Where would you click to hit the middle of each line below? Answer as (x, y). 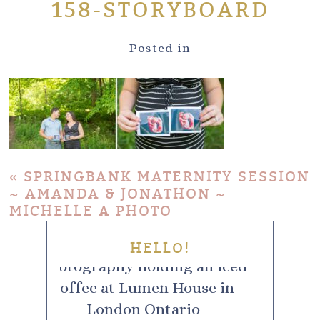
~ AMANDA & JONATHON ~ (118, 194)
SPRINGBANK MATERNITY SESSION (167, 176)
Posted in (160, 47)
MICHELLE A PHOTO (91, 211)
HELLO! (160, 248)
